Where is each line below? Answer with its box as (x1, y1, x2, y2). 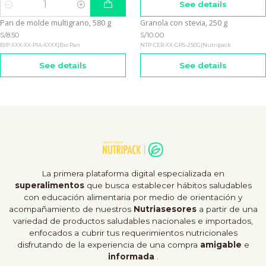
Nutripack (202, 42, 231, 49)
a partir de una (198, 204, 258, 214)
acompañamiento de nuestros (8, 204, 134, 214)
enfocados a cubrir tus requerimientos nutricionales (28, 228, 237, 238)
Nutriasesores (133, 204, 199, 214)
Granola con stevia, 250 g (140, 17, 227, 28)
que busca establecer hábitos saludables (84, 180, 252, 191)
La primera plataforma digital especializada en (42, 169, 224, 179)
